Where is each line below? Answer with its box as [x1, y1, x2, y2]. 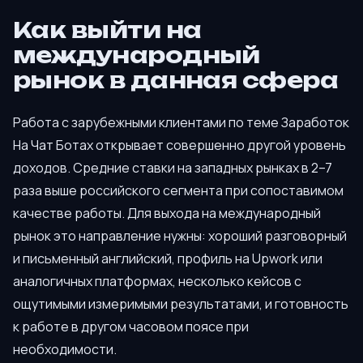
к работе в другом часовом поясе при [13, 317, 249, 335]
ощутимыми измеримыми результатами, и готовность [13, 294, 348, 313]
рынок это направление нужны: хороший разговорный [13, 226, 347, 245]
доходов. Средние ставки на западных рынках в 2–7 [13, 158, 332, 177]
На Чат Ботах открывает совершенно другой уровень [13, 135, 346, 154]
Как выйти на [13, 16, 202, 45]
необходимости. [13, 340, 117, 358]
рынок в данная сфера [13, 66, 339, 95]
